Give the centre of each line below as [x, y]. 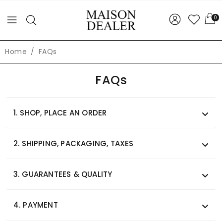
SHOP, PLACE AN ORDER [63, 113]
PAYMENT [40, 205]
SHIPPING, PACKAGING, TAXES [78, 143]
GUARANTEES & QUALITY [67, 174]
